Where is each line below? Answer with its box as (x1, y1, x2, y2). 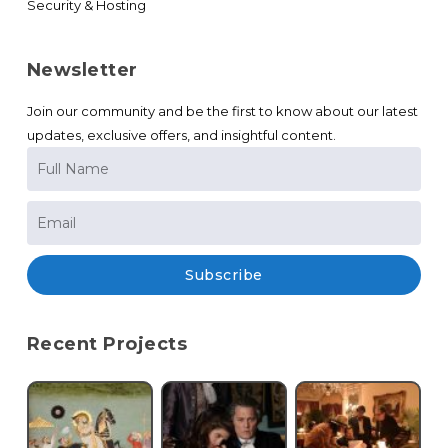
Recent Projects (26, 332, 188, 355)
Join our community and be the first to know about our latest (26, 102, 418, 119)
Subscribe (185, 265, 263, 284)
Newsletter (26, 58, 138, 81)
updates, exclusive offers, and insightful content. (26, 126, 336, 143)
